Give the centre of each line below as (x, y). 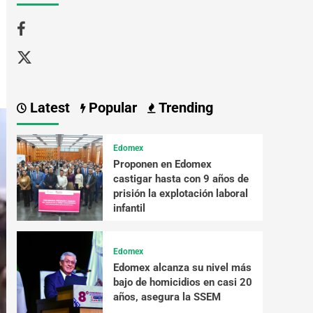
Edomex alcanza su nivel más (182, 268)
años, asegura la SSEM (167, 297)
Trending (184, 108)
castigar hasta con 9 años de (181, 179)
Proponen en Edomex (162, 164)
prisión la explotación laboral (180, 193)
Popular (111, 108)
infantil (129, 208)
